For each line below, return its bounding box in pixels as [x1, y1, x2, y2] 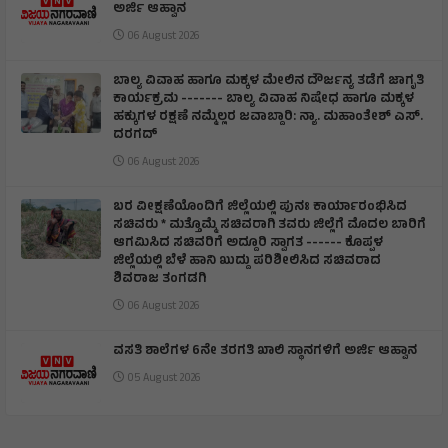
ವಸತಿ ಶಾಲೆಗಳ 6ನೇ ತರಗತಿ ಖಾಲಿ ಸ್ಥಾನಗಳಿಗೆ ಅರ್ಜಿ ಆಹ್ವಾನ [113, 341, 417, 364]
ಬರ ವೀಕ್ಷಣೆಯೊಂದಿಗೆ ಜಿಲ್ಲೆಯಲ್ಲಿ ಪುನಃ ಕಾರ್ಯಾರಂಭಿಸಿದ [113, 197, 407, 220]
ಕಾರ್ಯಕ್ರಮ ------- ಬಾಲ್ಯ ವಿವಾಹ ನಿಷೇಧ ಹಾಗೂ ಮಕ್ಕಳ [113, 89, 414, 112]
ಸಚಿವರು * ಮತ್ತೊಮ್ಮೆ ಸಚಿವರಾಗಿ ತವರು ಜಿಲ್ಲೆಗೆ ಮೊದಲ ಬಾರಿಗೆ [113, 215, 426, 238]
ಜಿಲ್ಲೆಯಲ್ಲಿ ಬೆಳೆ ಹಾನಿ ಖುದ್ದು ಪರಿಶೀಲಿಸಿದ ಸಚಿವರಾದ [113, 251, 381, 274]
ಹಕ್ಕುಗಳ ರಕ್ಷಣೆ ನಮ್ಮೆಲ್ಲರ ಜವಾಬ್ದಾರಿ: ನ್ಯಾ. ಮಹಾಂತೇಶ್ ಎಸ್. [113, 107, 423, 130]
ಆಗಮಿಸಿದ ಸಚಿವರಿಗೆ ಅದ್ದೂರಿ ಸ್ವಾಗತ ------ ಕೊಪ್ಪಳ [113, 233, 383, 256]
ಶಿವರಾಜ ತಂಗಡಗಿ [113, 269, 206, 292]
